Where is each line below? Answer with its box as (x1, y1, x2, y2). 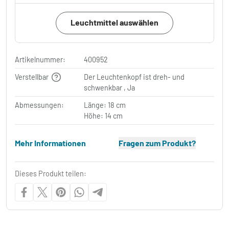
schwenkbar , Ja (84, 83, 135, 92)
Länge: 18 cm (84, 100, 126, 109)
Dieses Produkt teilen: (15, 169, 86, 178)
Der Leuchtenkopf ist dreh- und (84, 72, 185, 81)
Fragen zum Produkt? (118, 138, 196, 148)
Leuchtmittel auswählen (70, 17, 158, 27)
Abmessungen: (15, 100, 64, 109)
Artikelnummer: (15, 55, 65, 64)
